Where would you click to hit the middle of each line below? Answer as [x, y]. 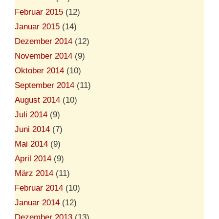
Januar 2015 [37, 26]
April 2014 [33, 158]
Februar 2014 [39, 188]
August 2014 [37, 100]
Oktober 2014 [39, 70]
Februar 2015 [39, 12]
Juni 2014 [32, 129]
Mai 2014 [31, 144]
